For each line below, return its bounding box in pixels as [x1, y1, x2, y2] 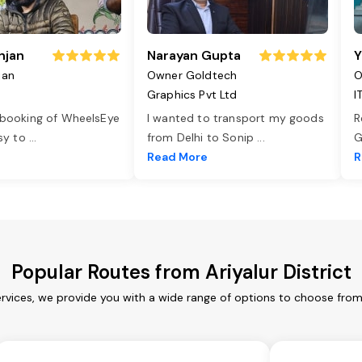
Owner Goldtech [147, 68, 238, 83]
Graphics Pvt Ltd [147, 87, 238, 103]
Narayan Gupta [147, 47, 241, 65]
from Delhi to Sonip [147, 130, 258, 145]
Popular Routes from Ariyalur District [11, 259, 351, 285]
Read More [147, 149, 208, 165]
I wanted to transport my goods [147, 111, 324, 126]
